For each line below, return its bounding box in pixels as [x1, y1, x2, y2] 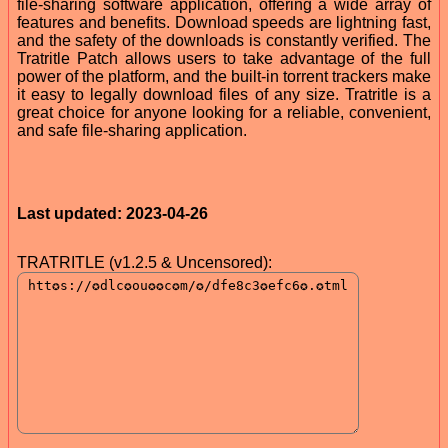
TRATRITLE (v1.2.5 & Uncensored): [17, 253, 272, 271]
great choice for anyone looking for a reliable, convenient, [17, 103, 431, 121]
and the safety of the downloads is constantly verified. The [17, 31, 431, 49]
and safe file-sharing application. [17, 121, 247, 139]
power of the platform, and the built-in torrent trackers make [17, 67, 431, 85]
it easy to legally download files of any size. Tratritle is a [17, 85, 431, 103]
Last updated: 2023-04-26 [17, 204, 208, 222]
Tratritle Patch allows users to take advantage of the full [17, 49, 431, 67]
